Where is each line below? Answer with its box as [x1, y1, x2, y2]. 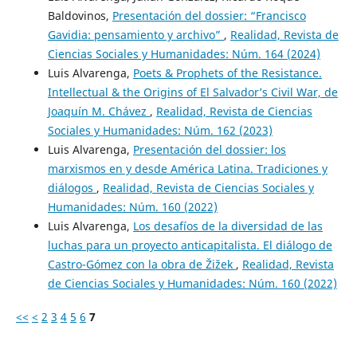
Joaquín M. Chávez [47, 103, 150, 119]
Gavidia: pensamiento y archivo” [47, 26, 224, 42]
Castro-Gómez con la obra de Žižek [47, 256, 236, 272]
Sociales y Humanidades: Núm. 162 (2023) [47, 122, 273, 138]
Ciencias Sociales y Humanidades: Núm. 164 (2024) [47, 45, 320, 61]
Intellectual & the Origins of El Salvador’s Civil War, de [47, 84, 338, 100]
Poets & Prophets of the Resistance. [132, 65, 322, 80]
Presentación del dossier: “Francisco [112, 7, 306, 23]
